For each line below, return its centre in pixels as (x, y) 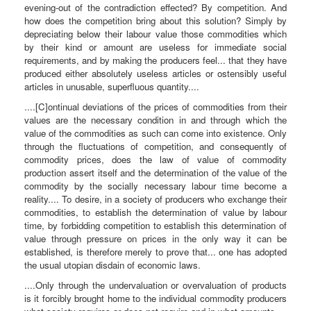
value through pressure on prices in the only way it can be (155, 238)
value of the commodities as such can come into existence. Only (155, 133)
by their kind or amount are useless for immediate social (155, 47)
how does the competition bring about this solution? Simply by (155, 20)
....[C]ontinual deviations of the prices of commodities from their (155, 106)
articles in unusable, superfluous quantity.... (112, 86)
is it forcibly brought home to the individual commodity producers (155, 298)
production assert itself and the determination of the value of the (155, 172)
